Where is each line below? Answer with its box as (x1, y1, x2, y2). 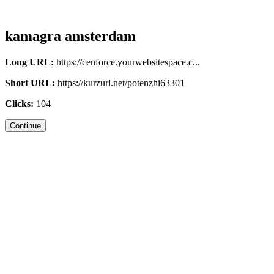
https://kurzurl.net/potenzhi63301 (55, 77, 185, 88)
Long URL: (5, 56, 54, 67)
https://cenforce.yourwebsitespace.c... (54, 56, 200, 67)
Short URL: (5, 77, 55, 88)
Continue (10, 120, 41, 130)
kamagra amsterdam (5, 28, 136, 44)
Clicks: (5, 98, 34, 109)
